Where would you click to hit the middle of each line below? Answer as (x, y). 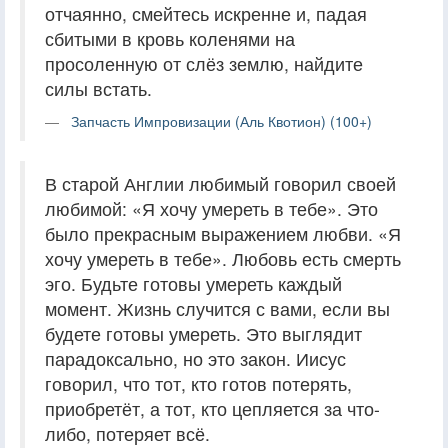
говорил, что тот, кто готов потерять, (198, 383)
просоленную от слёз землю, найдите (204, 63)
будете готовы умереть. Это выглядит (203, 333)
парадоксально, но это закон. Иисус (195, 358)
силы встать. (98, 88)
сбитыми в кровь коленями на (170, 38)
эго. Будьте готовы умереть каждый (193, 283)
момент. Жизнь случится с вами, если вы (217, 308)
